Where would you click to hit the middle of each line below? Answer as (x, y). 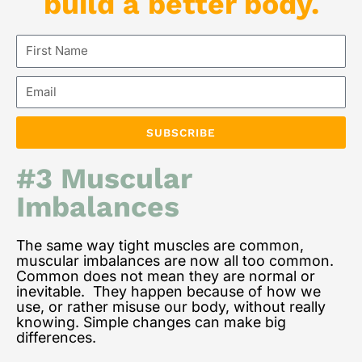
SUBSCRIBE (181, 132)
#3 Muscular (104, 179)
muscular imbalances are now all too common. (177, 261)
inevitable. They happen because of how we (168, 292)
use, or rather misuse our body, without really (171, 307)
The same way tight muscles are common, (160, 246)
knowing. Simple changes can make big (151, 322)
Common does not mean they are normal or (166, 276)
